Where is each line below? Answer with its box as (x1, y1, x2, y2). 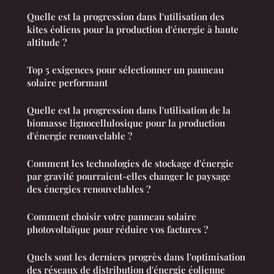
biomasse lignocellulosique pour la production (27, 117, 225, 130)
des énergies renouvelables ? (27, 183, 150, 196)
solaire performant (27, 76, 108, 89)
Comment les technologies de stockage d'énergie (27, 157, 234, 170)
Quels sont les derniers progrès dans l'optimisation (27, 251, 245, 264)
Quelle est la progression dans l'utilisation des (27, 10, 224, 23)
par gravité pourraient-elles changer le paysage (27, 170, 231, 183)
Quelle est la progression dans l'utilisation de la (27, 104, 231, 117)
